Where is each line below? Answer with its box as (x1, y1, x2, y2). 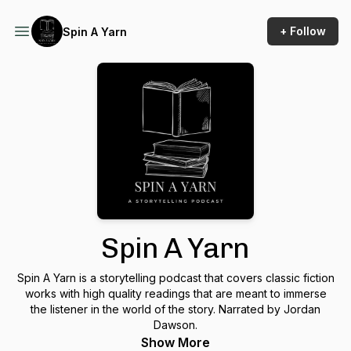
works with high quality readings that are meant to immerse (24, 287, 327, 300)
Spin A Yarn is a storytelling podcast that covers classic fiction (16, 271, 100, 284)
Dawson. (154, 318, 197, 331)
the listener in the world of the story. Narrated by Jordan (31, 302, 320, 316)
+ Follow (280, 24, 326, 38)
